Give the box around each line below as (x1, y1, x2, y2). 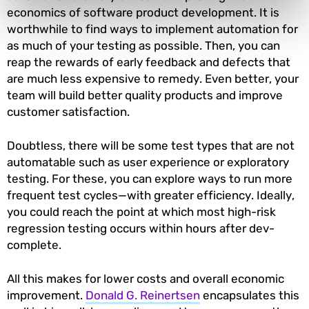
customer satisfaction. (7, 104, 132, 119)
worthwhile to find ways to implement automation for (7, 21, 298, 36)
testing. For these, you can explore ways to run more (7, 171, 292, 186)
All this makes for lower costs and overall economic (7, 271, 284, 286)
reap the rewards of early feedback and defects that (7, 54, 290, 69)
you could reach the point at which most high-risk (7, 204, 276, 219)
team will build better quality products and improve (7, 88, 283, 102)
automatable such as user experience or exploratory (7, 154, 289, 169)
